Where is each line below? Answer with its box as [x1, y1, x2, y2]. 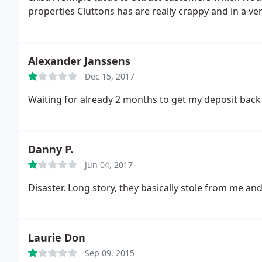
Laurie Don [28, 230, 85, 244]
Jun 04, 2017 [85, 159, 133, 170]
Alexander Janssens [28, 54, 130, 68]
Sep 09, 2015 [85, 247, 135, 258]
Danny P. [28, 142, 73, 156]
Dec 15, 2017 [85, 71, 135, 82]
